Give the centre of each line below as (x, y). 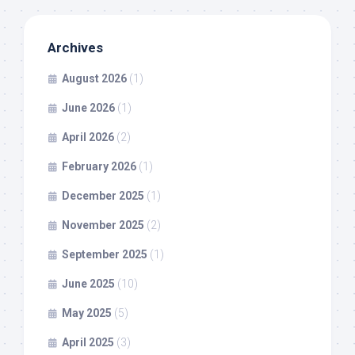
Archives (75, 48)
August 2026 (94, 79)
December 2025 (103, 196)
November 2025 (103, 225)
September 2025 (105, 255)
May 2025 (87, 313)
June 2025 (88, 284)
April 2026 (88, 137)
